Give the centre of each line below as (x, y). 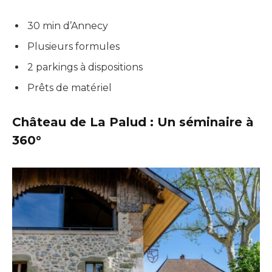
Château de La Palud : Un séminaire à (133, 122)
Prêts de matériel (70, 87)
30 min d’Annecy (68, 25)
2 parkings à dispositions (85, 67)
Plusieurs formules (73, 46)
